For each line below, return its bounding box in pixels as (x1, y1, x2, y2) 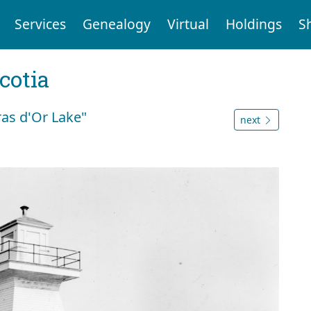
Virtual (167, 15, 209, 34)
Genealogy (82, 15, 151, 34)
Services (14, 15, 66, 34)
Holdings (225, 15, 282, 34)
